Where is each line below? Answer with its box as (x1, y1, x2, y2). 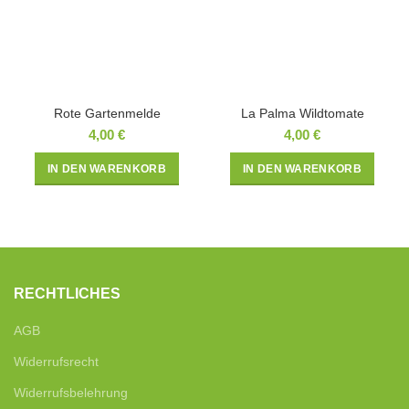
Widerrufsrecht (14, 354, 99, 370)
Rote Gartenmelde (53, 106, 161, 121)
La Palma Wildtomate (240, 106, 364, 121)
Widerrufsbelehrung (14, 385, 128, 401)
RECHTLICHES (14, 286, 121, 302)
